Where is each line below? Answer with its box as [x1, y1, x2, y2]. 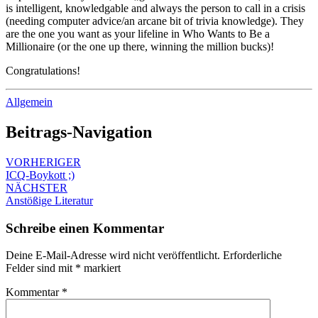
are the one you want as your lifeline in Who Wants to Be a [6, 28, 270, 40]
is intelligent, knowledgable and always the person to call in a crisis [6, 2, 305, 15]
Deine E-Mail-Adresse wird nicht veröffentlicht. [6, 249, 220, 262]
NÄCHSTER [6, 182, 67, 194]
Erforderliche [223, 249, 282, 262]
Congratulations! [6, 65, 80, 77]
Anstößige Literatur [6, 194, 93, 207]
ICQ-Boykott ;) [6, 169, 75, 182]
